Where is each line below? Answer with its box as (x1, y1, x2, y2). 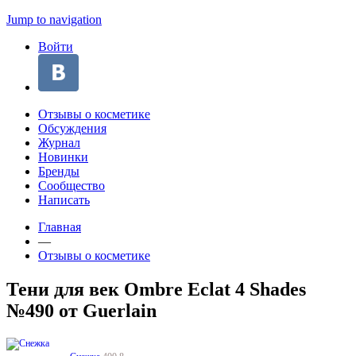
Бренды (38, 164, 79, 178)
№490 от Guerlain (6, 300, 157, 321)
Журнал (38, 136, 80, 149)
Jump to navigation (6, 13, 102, 26)
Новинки (38, 150, 88, 164)
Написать (38, 193, 90, 207)
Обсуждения (38, 122, 106, 135)
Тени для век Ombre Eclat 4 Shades (6, 278, 306, 300)
